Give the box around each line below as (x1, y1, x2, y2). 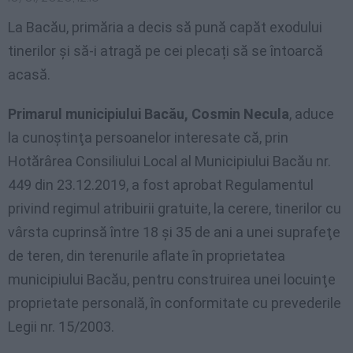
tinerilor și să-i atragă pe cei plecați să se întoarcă (8, 43, 323, 60)
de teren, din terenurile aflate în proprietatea (8, 247, 285, 265)
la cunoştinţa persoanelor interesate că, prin (8, 129, 288, 147)
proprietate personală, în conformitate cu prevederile (8, 295, 341, 312)
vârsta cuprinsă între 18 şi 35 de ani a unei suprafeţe (8, 224, 340, 241)
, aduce (289, 106, 334, 123)
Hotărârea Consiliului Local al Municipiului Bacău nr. (8, 153, 331, 170)
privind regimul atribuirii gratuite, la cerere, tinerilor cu (8, 200, 341, 217)
